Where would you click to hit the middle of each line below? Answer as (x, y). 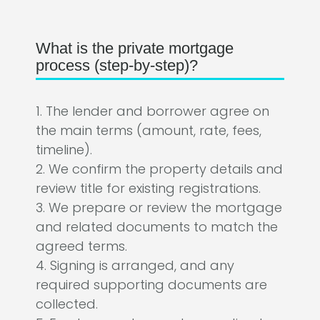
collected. (67, 304)
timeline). (64, 150)
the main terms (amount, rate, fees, (149, 131)
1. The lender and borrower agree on (152, 111)
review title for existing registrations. (148, 189)
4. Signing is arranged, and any (135, 266)
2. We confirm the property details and (159, 169)
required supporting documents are (151, 285)
